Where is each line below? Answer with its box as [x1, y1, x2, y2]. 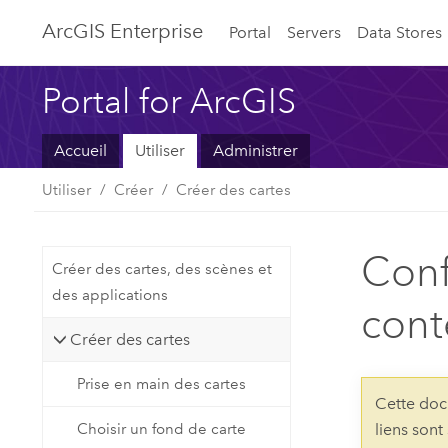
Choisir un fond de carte [77, 419, 247, 438]
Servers [287, 22, 342, 42]
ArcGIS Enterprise [42, 19, 204, 44]
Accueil [54, 141, 108, 161]
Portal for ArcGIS [42, 80, 297, 121]
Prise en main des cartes [77, 375, 247, 394]
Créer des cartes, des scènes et [51, 260, 272, 279]
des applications [51, 286, 168, 305]
